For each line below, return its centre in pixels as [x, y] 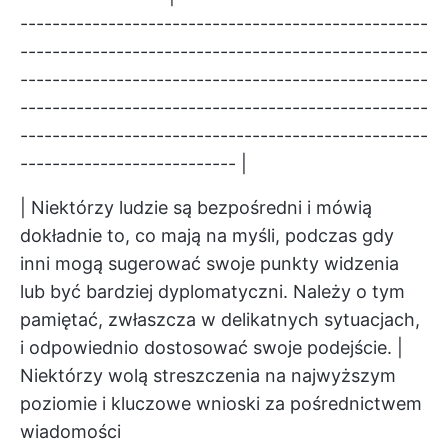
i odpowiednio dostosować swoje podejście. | [211, 348]
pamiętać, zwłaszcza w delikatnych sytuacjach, [220, 320]
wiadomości [70, 432]
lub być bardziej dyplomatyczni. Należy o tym [212, 292]
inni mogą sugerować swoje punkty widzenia [209, 264]
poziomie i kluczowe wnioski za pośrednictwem [221, 404]
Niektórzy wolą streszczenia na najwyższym [208, 376]
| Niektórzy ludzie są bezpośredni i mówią [196, 208]
